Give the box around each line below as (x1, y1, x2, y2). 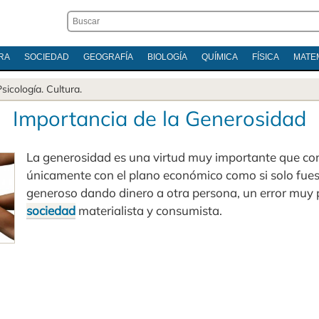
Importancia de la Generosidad (13, 105, 306, 131)
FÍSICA (251, 52, 279, 62)
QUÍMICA (201, 52, 238, 62)
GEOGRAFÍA (83, 52, 133, 62)
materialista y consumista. (75, 203, 222, 218)
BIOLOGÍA (147, 52, 187, 62)
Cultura (46, 83, 80, 95)
